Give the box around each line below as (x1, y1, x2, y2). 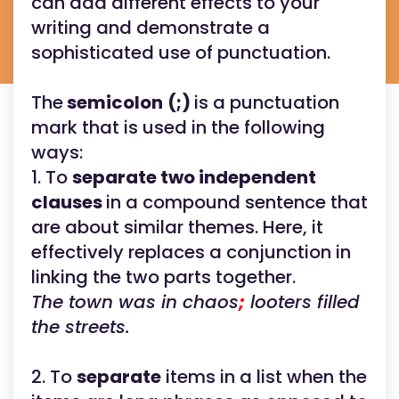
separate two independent (72, 165, 316, 190)
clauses (31, 190, 106, 215)
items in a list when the (161, 364, 367, 389)
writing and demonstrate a (31, 15, 270, 40)
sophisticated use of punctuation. (31, 40, 330, 65)
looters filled (250, 289, 360, 314)
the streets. (31, 314, 130, 339)
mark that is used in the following (31, 115, 325, 140)
